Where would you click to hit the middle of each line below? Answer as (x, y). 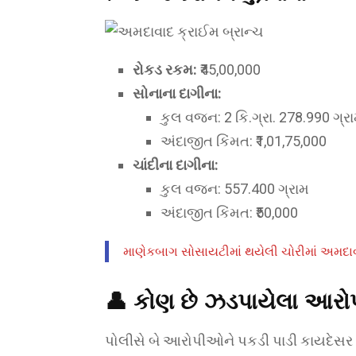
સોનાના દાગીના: (177, 93)
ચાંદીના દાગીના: (176, 164)
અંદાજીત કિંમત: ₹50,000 (229, 212)
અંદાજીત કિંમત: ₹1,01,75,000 (244, 141)
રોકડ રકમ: (165, 69)
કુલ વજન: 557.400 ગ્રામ (235, 188)
